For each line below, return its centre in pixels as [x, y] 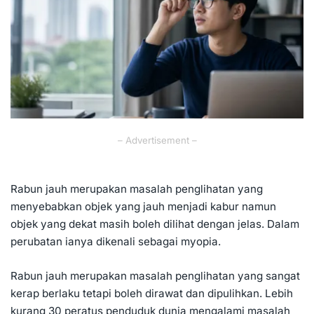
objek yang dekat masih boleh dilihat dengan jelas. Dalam [155, 224]
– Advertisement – [157, 140]
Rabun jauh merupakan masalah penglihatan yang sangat [155, 276]
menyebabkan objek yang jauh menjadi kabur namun [143, 206]
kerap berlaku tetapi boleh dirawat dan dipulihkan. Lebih [152, 293]
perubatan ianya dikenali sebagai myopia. [116, 241]
